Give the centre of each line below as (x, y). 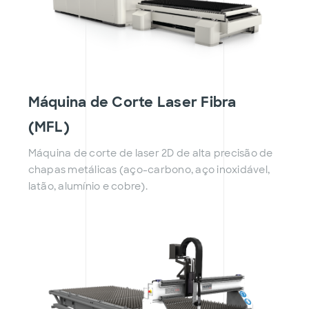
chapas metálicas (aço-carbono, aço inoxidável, (149, 170)
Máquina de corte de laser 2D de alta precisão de (150, 153)
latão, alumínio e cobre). (88, 187)
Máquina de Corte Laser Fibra (132, 102)
